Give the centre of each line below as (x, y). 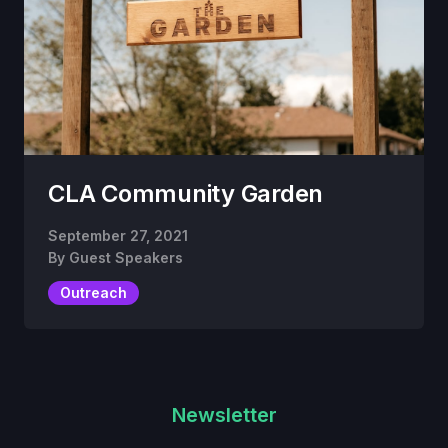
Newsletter (224, 415)
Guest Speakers (126, 258)
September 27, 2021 (118, 236)
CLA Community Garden (186, 194)
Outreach (93, 293)
